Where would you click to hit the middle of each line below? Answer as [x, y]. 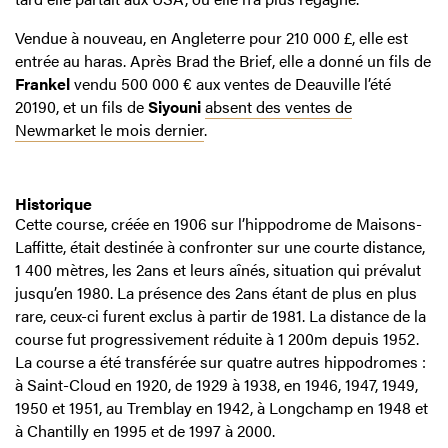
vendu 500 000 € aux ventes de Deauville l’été [230, 84]
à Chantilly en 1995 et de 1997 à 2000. [145, 431]
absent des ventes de [278, 107]
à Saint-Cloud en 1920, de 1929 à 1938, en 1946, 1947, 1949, [216, 385]
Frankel [42, 84]
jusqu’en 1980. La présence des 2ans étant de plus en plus [216, 293]
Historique [53, 204]
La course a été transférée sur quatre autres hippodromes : [220, 362]
